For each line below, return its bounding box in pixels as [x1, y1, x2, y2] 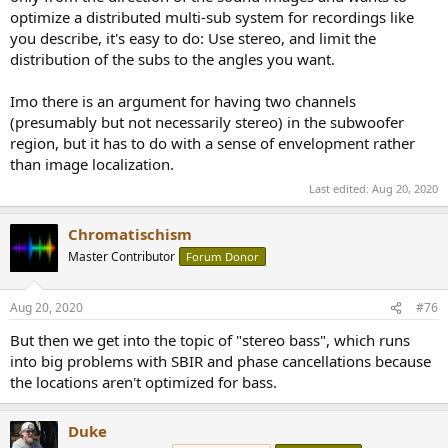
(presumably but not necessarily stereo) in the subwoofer [10, 112, 404, 133]
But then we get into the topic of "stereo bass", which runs [10, 330, 410, 351]
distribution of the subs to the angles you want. [10, 49, 335, 70]
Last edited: [309, 180, 372, 196]
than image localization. [10, 154, 174, 175]
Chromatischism [68, 223, 192, 244]
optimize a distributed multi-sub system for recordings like [10, 7, 414, 28]
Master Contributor [68, 247, 175, 265]
